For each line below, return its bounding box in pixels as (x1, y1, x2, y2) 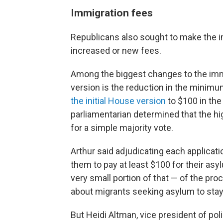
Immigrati (71, 6, 116, 19)
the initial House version (71, 96, 166, 106)
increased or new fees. (71, 45, 161, 56)
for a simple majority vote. (71, 122, 173, 133)
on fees (116, 6, 153, 19)
